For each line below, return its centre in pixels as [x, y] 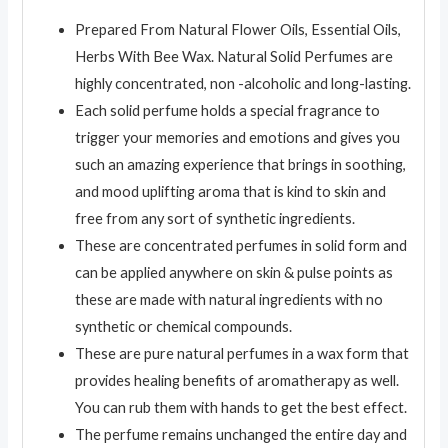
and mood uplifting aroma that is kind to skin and [231, 192]
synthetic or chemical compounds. [184, 327]
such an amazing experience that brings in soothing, [241, 165]
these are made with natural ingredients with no [229, 300]
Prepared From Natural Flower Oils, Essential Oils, [238, 30]
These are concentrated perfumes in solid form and [241, 246]
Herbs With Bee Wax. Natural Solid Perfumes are [234, 57]
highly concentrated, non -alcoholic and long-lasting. [243, 84]
